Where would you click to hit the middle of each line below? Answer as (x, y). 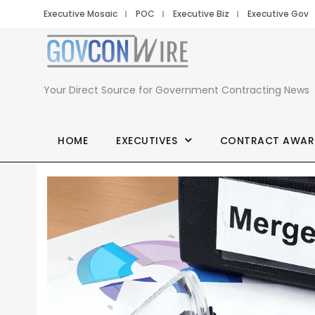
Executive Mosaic (81, 14)
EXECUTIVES (147, 141)
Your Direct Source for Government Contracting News (176, 90)
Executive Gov (278, 14)
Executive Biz (201, 14)
